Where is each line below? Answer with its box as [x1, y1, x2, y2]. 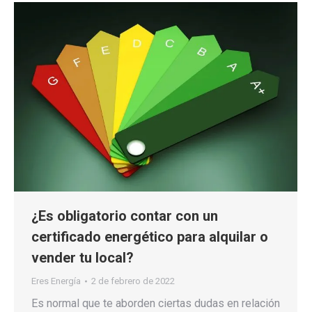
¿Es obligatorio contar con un [31, 207, 218, 224]
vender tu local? [31, 249, 134, 266]
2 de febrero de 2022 [91, 275, 175, 286]
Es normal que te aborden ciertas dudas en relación [31, 296, 280, 310]
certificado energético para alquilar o [31, 228, 268, 245]
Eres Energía [31, 275, 81, 286]
